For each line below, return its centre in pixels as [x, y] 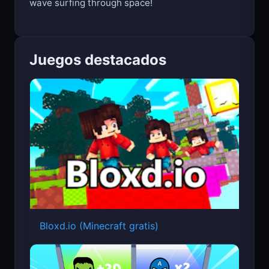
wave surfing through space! [91, 14]
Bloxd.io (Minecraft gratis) [99, 238]
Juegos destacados [98, 71]
